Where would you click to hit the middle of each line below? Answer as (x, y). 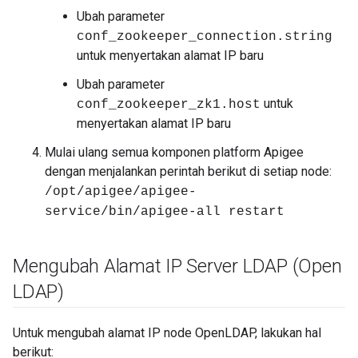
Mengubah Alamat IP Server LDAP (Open (177, 266)
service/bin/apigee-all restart (165, 212)
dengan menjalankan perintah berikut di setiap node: (188, 171)
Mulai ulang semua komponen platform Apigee (174, 152)
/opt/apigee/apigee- (121, 192)
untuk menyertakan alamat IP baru (170, 56)
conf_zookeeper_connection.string (205, 37)
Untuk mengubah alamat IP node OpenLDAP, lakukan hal (167, 333)
